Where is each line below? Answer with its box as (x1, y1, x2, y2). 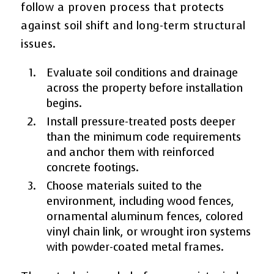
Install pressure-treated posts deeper (46, 114, 236, 129)
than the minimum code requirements (46, 129, 242, 144)
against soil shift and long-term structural (21, 18, 246, 33)
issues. (21, 36, 56, 51)
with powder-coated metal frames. (46, 239, 224, 254)
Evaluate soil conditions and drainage (46, 65, 239, 80)
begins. (46, 95, 83, 111)
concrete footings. (46, 160, 139, 175)
